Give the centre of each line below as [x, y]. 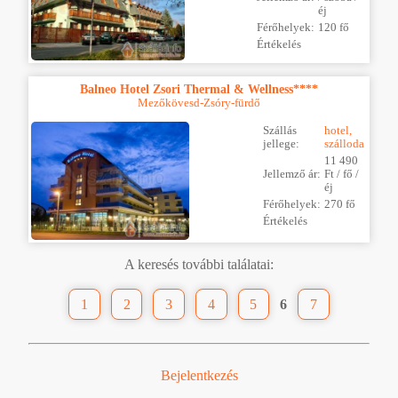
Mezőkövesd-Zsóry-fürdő [199, 103]
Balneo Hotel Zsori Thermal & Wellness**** [199, 88]
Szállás [280, 130]
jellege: [281, 143]
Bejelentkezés [199, 375]
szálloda [344, 143]
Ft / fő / [342, 174]
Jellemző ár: [292, 174]
